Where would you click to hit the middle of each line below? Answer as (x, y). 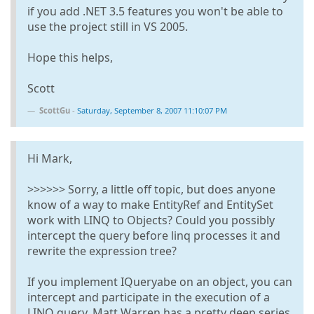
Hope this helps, (70, 57)
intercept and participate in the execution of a (149, 297)
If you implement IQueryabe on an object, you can (160, 281)
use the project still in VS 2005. (108, 26)
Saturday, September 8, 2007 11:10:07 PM (152, 110)
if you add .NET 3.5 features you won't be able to (155, 11)
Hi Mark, (50, 158)
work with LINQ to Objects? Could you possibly (151, 220)
